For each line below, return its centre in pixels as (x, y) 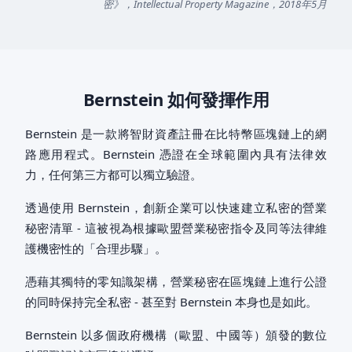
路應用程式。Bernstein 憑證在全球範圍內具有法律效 (176, 154)
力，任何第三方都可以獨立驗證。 (114, 174)
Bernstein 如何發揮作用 (176, 99)
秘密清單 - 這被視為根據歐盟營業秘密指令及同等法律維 (176, 228)
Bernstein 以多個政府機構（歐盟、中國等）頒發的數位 (176, 335)
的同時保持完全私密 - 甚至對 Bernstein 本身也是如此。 (171, 302)
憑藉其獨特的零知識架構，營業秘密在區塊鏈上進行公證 (176, 281)
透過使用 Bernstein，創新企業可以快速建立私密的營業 (176, 207)
